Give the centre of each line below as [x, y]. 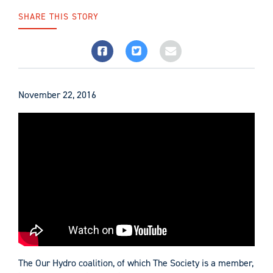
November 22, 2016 [57, 94]
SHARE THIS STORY [58, 17]
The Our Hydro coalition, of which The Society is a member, [136, 263]
